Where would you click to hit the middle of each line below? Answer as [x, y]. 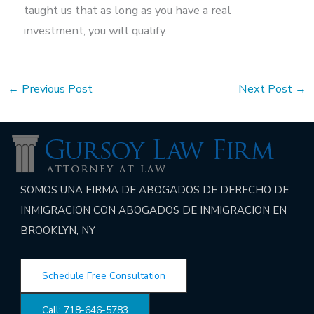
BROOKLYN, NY [58, 231]
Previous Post [55, 89]
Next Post [267, 89]
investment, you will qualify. [95, 30]
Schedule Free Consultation [104, 276]
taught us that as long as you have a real [127, 10]
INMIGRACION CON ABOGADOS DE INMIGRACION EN [154, 211]
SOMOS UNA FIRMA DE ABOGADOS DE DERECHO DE [155, 190]
